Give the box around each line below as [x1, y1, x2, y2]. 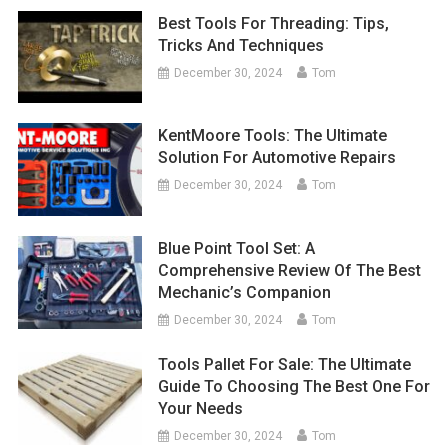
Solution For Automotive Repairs [158, 148, 397, 168]
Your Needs [158, 399, 244, 419]
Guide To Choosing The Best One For [158, 377, 431, 397]
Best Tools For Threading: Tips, [158, 13, 390, 33]
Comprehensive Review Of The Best [158, 261, 422, 281]
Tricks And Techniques [158, 35, 325, 55]
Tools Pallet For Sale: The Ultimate [158, 355, 412, 375]
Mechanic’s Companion [158, 283, 332, 303]
